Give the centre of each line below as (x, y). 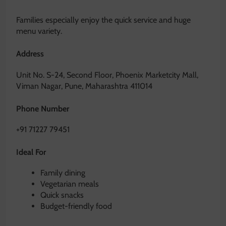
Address (30, 54)
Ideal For (31, 152)
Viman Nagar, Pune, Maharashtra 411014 (84, 86)
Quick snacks (62, 195)
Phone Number (43, 108)
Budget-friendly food (76, 206)
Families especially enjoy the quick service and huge (103, 20)
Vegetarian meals (70, 184)
